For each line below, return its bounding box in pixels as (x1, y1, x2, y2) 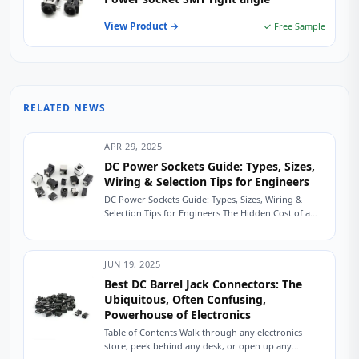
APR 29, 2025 (104, 140, 162, 152)
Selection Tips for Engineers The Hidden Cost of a (104, 207, 310, 219)
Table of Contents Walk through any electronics (104, 325, 302, 338)
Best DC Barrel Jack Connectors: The (104, 276, 302, 292)
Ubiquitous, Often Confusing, (104, 291, 266, 307)
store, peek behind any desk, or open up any (104, 339, 292, 352)
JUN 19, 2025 (104, 257, 160, 270)
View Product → (104, 18, 179, 33)
